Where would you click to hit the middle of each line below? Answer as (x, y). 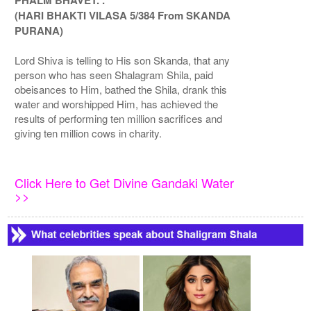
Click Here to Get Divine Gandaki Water (125, 183)
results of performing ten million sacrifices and (119, 119)
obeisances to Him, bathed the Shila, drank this (121, 90)
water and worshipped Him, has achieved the (117, 104)
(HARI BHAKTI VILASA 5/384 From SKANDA (123, 16)
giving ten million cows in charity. (89, 133)
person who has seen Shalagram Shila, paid (114, 75)
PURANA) (39, 31)
